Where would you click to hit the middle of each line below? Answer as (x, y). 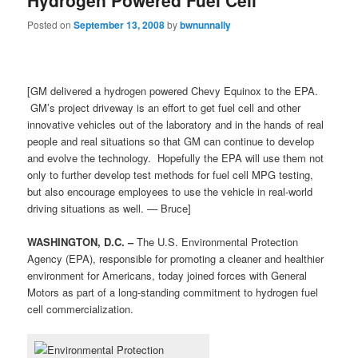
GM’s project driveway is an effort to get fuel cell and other (164, 108)
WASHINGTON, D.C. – (81, 242)
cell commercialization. (81, 309)
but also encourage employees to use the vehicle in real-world (170, 192)
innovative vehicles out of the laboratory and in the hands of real (176, 125)
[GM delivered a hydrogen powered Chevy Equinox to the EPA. (173, 91)
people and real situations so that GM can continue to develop (171, 141)
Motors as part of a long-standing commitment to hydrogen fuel (173, 292)
